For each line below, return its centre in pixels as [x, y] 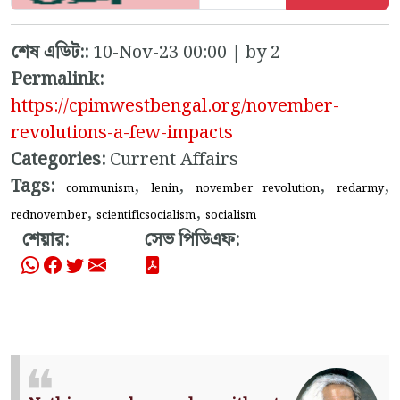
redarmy [360, 188]
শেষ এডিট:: [52, 52]
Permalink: [57, 79]
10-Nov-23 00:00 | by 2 [187, 52]
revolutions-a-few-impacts [122, 133]
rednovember [49, 215]
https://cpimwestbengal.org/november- [175, 106]
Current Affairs [172, 159]
